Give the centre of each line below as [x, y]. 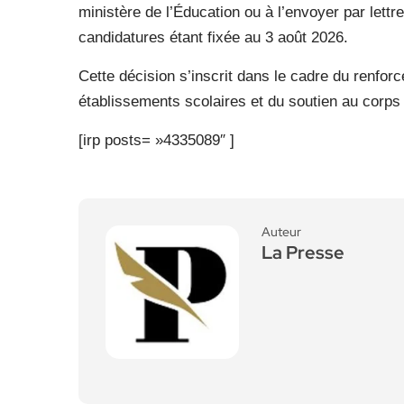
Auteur [281, 232]
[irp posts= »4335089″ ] [156, 140]
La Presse [303, 252]
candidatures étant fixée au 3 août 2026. [213, 37]
